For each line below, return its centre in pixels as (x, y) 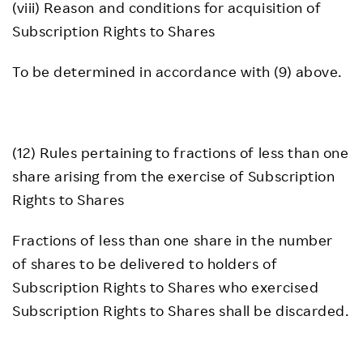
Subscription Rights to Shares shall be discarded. (181, 310)
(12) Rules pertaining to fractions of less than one (181, 152)
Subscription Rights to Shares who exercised (166, 287)
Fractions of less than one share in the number (173, 240)
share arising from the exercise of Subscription (174, 176)
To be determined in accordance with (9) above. (177, 71)
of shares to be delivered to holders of (145, 263)
